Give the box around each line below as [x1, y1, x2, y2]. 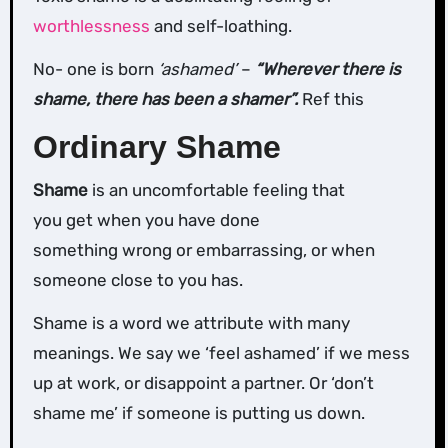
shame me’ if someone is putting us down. [32, 402, 365, 423]
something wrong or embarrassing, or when [32, 239, 375, 260]
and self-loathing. [149, 16, 292, 37]
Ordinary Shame [32, 129, 281, 166]
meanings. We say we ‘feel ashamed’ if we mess [32, 342, 410, 363]
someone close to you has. [32, 269, 243, 290]
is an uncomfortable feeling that [87, 179, 345, 200]
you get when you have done [32, 209, 260, 230]
